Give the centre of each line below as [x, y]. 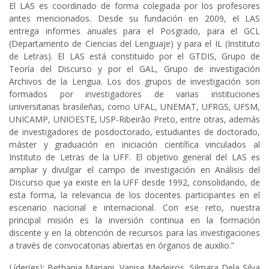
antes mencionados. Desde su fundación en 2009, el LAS [134, 19]
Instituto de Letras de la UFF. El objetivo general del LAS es [134, 157]
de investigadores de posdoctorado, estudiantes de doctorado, [134, 132]
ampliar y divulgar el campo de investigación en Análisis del [134, 170]
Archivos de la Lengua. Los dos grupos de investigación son [134, 82]
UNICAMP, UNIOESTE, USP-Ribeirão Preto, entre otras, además [134, 119]
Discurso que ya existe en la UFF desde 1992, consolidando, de [134, 183]
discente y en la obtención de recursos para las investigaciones [134, 233]
